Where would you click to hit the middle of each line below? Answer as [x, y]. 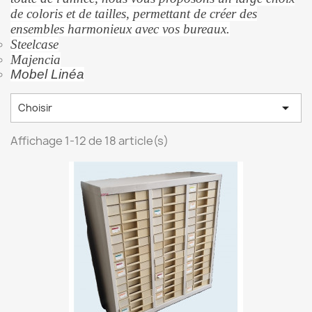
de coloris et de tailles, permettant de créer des [134, 14]
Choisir [35, 108]
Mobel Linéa [47, 74]
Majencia [36, 60]
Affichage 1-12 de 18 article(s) [89, 141]
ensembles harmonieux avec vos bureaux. [120, 29]
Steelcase [34, 44]
